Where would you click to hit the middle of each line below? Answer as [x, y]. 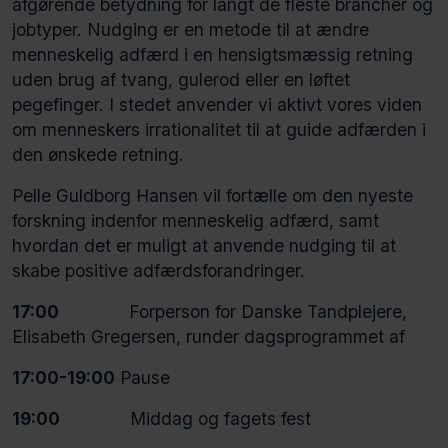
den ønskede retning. [98, 154]
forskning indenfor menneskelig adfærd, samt [195, 220]
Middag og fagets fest [185, 418]
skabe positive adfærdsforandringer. [158, 270]
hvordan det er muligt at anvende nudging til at [204, 245]
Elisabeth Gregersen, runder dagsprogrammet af [208, 336]
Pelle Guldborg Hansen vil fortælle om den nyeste [212, 195]
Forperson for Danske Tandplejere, [233, 311]
